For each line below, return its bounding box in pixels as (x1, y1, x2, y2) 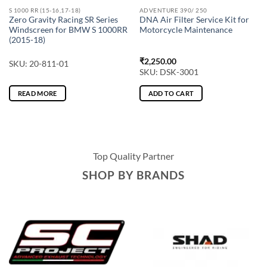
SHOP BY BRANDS (82, 167, 185, 182)
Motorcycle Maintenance (139, 25, 232, 35)
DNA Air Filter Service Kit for (139, 15, 249, 25)
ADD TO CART (148, 89, 194, 98)
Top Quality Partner (93, 150, 174, 162)
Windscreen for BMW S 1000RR (8, 25, 128, 35)
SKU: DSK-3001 (139, 67, 198, 77)
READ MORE (17, 89, 57, 98)
